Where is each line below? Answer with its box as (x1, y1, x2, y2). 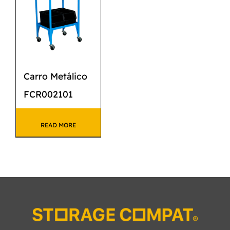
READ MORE (41, 121, 76, 129)
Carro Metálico (24, 70, 87, 82)
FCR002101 (24, 88, 73, 100)
